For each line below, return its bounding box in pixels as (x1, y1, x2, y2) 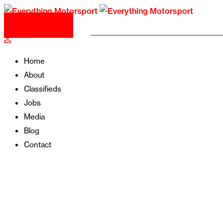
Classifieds (24, 84, 61, 94)
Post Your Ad (19, 20, 65, 30)
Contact (24, 140, 51, 149)
